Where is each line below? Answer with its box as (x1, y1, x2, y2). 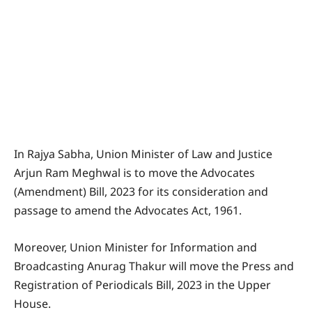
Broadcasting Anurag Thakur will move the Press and (14, 258, 294, 274)
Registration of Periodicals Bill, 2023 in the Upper (14, 277, 271, 293)
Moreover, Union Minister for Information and (14, 240, 257, 256)
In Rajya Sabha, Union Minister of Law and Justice (14, 146, 272, 162)
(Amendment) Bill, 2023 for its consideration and (14, 184, 268, 200)
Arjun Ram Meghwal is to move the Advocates (14, 165, 255, 181)
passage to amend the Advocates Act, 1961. (14, 203, 242, 219)
